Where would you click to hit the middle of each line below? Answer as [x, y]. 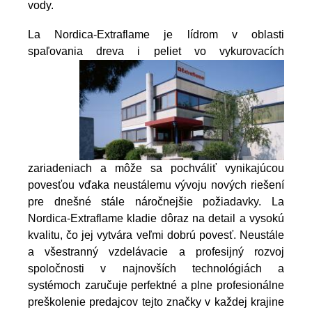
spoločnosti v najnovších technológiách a [156, 269]
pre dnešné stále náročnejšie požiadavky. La [156, 202]
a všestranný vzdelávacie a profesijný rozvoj [156, 252]
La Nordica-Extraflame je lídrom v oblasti [156, 35]
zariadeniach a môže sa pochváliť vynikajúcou [156, 169]
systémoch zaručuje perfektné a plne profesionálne [156, 286]
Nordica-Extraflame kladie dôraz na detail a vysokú [156, 219]
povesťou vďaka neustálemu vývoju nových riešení [156, 185]
